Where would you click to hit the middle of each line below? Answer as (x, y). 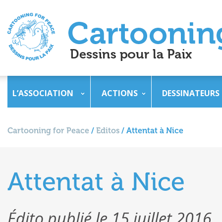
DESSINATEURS (191, 93)
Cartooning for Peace (48, 131)
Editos (108, 131)
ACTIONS (120, 93)
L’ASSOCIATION (43, 93)
